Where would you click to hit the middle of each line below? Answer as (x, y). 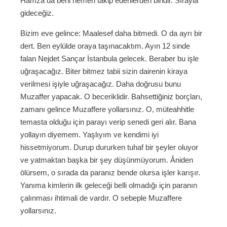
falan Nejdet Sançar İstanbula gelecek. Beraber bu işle (109, 59)
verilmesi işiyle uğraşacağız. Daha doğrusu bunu (101, 84)
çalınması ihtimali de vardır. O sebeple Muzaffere (101, 198)
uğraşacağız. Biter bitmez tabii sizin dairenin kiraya (104, 71)
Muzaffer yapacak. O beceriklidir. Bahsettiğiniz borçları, (111, 97)
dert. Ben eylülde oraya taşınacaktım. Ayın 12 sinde (105, 46)
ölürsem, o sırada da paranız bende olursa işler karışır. (110, 173)
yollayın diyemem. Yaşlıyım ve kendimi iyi (89, 135)
